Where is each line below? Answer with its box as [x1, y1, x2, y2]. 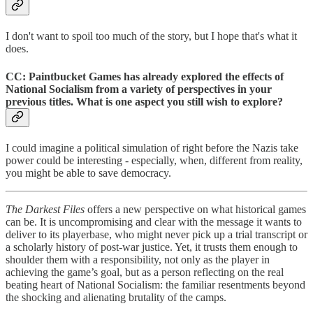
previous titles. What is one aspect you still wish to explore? [6, 95, 283, 108]
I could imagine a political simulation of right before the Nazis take [6, 142, 298, 154]
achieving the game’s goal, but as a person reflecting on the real [6, 266, 284, 278]
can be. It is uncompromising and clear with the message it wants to [6, 216, 302, 228]
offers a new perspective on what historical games [85, 203, 306, 215]
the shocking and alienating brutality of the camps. [6, 291, 226, 303]
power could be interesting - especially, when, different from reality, [6, 154, 303, 166]
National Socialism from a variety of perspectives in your [6, 82, 272, 95]
